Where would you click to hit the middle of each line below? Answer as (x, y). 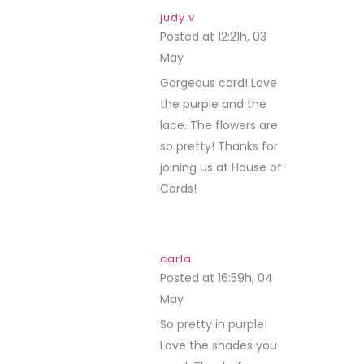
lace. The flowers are (219, 125)
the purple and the (213, 104)
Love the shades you (219, 345)
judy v (178, 17)
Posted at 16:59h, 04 (217, 278)
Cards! (178, 188)
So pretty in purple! (214, 324)
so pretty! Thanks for (219, 146)
